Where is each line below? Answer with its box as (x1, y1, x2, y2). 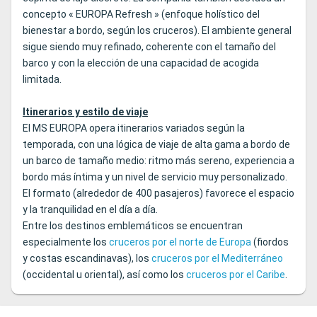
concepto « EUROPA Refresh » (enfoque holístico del (23, 8, 260, 21)
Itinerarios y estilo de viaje (23, 106, 148, 118)
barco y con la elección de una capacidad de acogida (23, 57, 259, 69)
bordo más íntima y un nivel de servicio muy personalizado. (23, 171, 287, 183)
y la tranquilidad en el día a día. (23, 204, 158, 216)
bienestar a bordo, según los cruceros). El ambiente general (23, 25, 292, 37)
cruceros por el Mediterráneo (151, 253, 283, 265)
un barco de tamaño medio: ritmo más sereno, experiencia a (23, 155, 294, 167)
